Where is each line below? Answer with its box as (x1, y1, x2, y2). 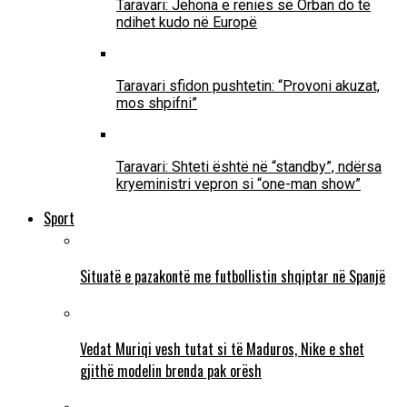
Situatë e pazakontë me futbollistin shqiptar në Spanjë (80, 265, 385, 288)
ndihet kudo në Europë (116, 14, 257, 32)
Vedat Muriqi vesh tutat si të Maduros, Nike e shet (80, 338, 364, 361)
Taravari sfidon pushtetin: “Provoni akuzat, (116, 77, 380, 95)
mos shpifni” (116, 94, 197, 113)
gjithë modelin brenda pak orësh (80, 360, 262, 382)
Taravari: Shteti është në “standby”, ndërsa (116, 158, 382, 176)
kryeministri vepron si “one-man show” (116, 175, 361, 194)
